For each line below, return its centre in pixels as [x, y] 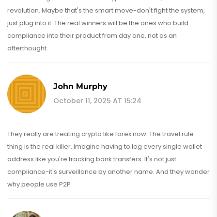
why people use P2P [39, 184]
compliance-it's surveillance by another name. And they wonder [108, 171]
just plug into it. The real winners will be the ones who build [98, 23]
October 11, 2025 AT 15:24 [97, 101]
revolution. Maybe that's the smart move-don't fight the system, [106, 10]
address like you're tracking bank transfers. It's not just [92, 159]
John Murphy [80, 86]
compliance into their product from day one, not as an [92, 35]
